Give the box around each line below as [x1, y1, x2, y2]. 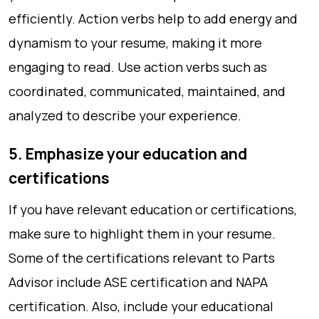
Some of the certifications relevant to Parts [9, 249, 275, 266]
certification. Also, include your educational [9, 298, 273, 315]
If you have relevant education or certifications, [9, 201, 297, 218]
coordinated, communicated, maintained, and [9, 83, 286, 100]
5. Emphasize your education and [9, 144, 247, 164]
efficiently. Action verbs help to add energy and [9, 10, 298, 27]
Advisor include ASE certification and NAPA [9, 273, 268, 291]
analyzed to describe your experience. [9, 107, 241, 124]
